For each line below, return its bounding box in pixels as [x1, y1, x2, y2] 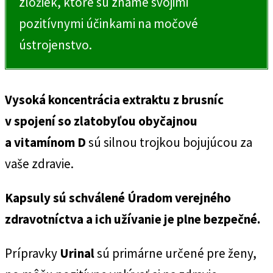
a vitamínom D [5, 133, 86, 151]
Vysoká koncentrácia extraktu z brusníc [5, 91, 224, 108]
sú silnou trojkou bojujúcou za [86, 133, 252, 151]
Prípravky [5, 244, 60, 261]
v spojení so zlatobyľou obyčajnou [5, 112, 197, 129]
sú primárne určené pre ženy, [94, 244, 257, 261]
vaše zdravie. [5, 155, 74, 172]
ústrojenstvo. [19, 37, 92, 54]
